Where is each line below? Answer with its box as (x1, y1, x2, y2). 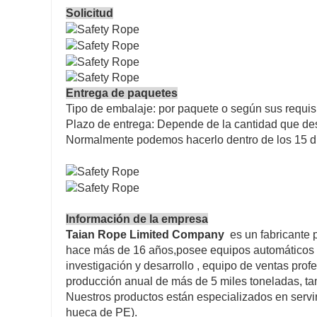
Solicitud (66, 7, 113, 20)
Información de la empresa (66, 212, 208, 225)
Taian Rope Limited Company (66, 228, 224, 241)
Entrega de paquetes (66, 87, 178, 100)
